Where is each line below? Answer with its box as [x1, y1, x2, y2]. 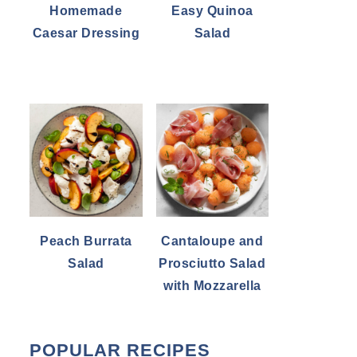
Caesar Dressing [32, 26, 139, 40]
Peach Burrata [40, 233, 132, 248]
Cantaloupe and [161, 233, 264, 248]
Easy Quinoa [171, 4, 253, 18]
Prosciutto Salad [159, 256, 266, 270]
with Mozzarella [163, 278, 261, 292]
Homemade [49, 4, 123, 18]
